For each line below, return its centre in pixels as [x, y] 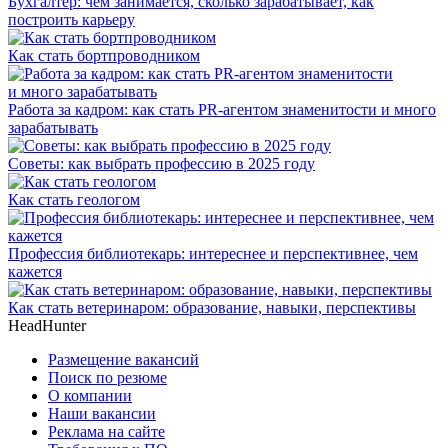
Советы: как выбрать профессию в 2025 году [161, 163]
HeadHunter [47, 325]
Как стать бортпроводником [104, 55]
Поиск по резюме [107, 377]
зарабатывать [53, 127]
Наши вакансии [102, 413]
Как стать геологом [74, 199]
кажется [35, 271]
